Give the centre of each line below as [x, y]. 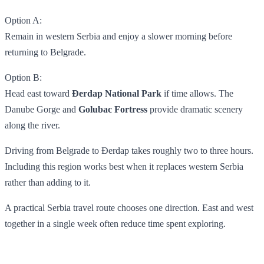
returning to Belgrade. [45, 52]
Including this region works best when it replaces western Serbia [124, 166]
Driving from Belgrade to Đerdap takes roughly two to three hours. [129, 150]
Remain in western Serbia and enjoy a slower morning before [118, 36]
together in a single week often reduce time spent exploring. [115, 223]
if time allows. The [197, 93]
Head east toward [38, 93]
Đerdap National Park [117, 93]
